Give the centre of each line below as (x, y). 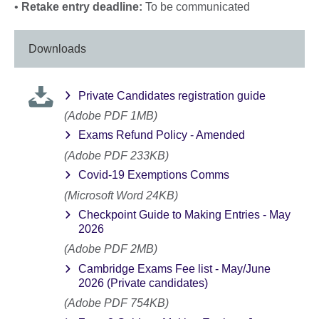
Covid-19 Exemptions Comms (154, 175)
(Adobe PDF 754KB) (116, 303)
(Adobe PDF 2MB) (111, 249)
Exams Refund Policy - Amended (162, 135)
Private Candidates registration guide (172, 95)
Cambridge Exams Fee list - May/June (174, 268)
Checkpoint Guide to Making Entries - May (184, 215)
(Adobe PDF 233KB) (116, 155)
